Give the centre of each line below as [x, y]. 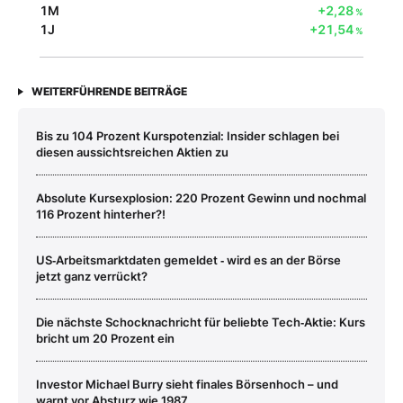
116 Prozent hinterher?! [101, 214]
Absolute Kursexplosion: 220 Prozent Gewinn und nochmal [201, 197]
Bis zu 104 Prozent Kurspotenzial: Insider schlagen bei [188, 135]
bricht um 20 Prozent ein [105, 338]
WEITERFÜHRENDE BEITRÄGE [109, 91]
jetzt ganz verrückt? [92, 276]
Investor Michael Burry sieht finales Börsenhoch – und [187, 384]
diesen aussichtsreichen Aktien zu [132, 152]
